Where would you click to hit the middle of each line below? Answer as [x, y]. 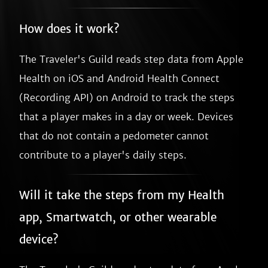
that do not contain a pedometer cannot [114, 136]
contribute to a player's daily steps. [103, 155]
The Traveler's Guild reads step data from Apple [131, 59]
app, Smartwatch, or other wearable [118, 217]
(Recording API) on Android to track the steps [127, 98]
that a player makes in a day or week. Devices [126, 117]
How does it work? [69, 29]
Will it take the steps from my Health [122, 195]
